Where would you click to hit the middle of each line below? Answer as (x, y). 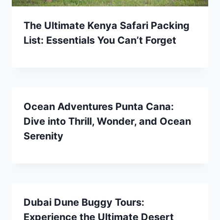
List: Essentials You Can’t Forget (100, 40)
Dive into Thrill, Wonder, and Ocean (107, 121)
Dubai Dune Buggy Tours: (84, 202)
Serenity (43, 136)
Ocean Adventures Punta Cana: (99, 106)
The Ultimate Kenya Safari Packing (107, 25)
